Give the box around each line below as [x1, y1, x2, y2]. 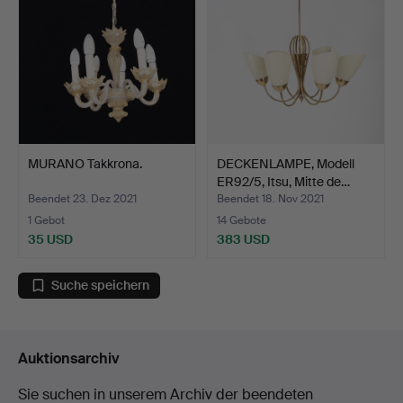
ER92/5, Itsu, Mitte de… [217, 173, 350, 190]
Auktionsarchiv [18, 348, 120, 368]
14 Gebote [217, 212, 266, 228]
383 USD [217, 230, 270, 247]
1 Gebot [28, 212, 65, 228]
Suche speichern [51, 277, 149, 294]
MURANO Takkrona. [28, 155, 142, 172]
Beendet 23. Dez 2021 [28, 191, 137, 206]
